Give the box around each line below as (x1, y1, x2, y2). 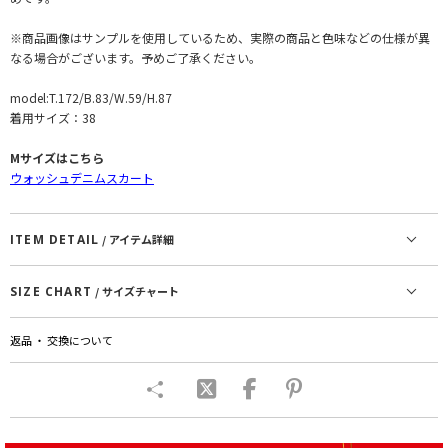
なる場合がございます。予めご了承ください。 (10, 49, 261, 67)
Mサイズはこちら (10, 149, 104, 167)
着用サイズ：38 (10, 109, 96, 127)
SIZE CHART (10, 283, 92, 301)
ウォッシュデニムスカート (10, 169, 154, 187)
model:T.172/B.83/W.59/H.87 (10, 89, 172, 107)
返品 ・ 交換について (10, 332, 113, 349)
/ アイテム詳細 (99, 231, 175, 248)
